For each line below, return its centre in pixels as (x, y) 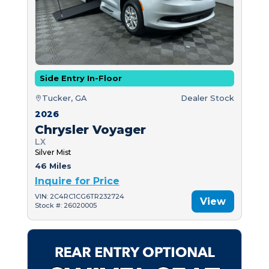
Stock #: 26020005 (65, 206)
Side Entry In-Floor (80, 78)
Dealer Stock (208, 98)
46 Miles (53, 165)
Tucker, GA (64, 98)
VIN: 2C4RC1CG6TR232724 (79, 197)
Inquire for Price (77, 181)
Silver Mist (53, 152)
